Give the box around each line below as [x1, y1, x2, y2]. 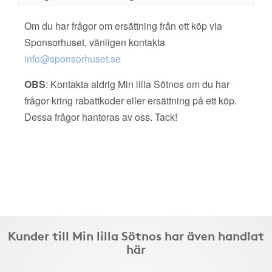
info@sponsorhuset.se [24, 52, 121, 66]
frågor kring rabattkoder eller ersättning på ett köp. [24, 93, 237, 107]
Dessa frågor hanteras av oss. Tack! [24, 110, 177, 124]
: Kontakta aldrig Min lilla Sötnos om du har [46, 77, 229, 91]
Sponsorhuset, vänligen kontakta [24, 35, 165, 49]
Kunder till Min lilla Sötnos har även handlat [8, 226, 264, 243]
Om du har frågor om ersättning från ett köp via [24, 19, 222, 33]
